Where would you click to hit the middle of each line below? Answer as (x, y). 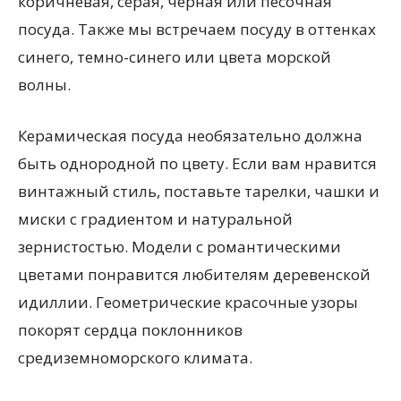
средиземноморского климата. (135, 358)
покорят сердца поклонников (130, 330)
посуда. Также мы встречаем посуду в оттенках (197, 29)
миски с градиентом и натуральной (155, 219)
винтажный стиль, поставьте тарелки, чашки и (199, 191)
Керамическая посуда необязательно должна (190, 136)
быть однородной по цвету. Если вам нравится (197, 163)
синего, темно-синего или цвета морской (175, 57)
